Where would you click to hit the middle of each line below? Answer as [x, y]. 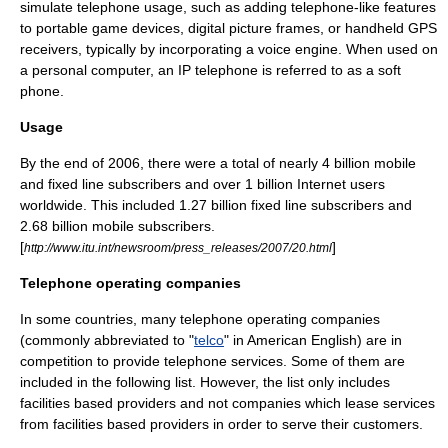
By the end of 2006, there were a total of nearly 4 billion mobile [218, 163]
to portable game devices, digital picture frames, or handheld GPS [228, 28]
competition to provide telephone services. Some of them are [212, 361]
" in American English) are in [313, 340]
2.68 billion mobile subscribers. [117, 226]
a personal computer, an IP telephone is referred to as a [199, 70]
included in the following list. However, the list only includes [205, 382]
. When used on [388, 49]
